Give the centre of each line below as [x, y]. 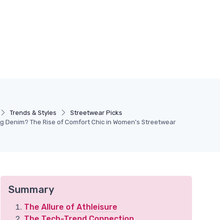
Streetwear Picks [96, 113]
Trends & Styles [33, 113]
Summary [31, 190]
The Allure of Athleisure [71, 207]
